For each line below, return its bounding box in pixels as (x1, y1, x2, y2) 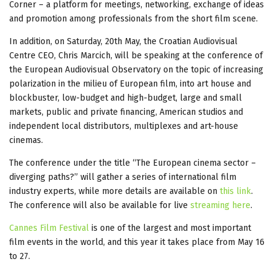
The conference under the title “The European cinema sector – (9, 157, 256, 168)
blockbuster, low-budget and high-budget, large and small (9, 92, 242, 103)
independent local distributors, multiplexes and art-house (9, 120, 238, 131)
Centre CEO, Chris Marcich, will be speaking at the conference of (9, 50, 263, 61)
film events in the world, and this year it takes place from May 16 (9, 236, 265, 247)
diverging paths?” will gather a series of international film (9, 171, 236, 182)
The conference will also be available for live (9, 199, 190, 211)
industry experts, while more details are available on (9, 185, 220, 196)
